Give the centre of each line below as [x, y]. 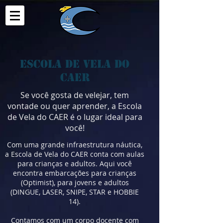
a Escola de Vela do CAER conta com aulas [75, 154]
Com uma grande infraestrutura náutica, [75, 145]
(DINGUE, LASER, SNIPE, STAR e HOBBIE [75, 192]
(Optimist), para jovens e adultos [75, 182]
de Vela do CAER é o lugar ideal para [75, 117]
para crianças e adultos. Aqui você [75, 164]
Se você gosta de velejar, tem [75, 95]
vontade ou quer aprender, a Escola [75, 106]
